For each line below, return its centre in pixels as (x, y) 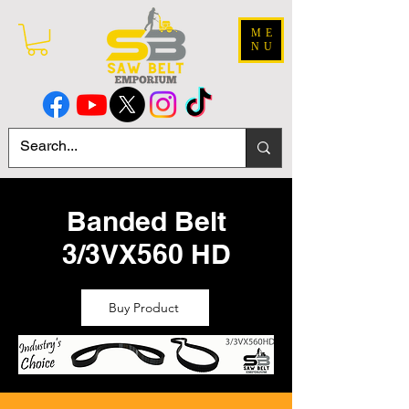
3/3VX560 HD (146, 254)
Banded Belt (146, 221)
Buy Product (143, 308)
